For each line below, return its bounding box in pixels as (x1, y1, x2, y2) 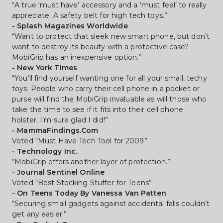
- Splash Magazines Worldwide (12, 21, 128, 30)
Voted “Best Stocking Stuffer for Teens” (12, 178, 152, 187)
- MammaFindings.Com (12, 126, 99, 135)
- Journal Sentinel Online (12, 168, 105, 177)
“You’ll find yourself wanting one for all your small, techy (12, 74, 207, 83)
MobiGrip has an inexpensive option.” (12, 53, 142, 62)
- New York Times (12, 63, 78, 72)
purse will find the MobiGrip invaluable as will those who (12, 95, 207, 104)
